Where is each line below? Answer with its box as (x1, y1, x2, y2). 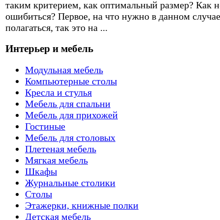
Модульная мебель (25, 64, 103, 75)
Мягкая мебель (25, 154, 88, 165)
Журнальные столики (25, 177, 115, 188)
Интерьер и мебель (5, 42, 93, 55)
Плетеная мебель (25, 143, 96, 154)
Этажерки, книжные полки (25, 199, 138, 211)
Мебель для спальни (25, 98, 110, 109)
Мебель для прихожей (25, 109, 118, 120)
